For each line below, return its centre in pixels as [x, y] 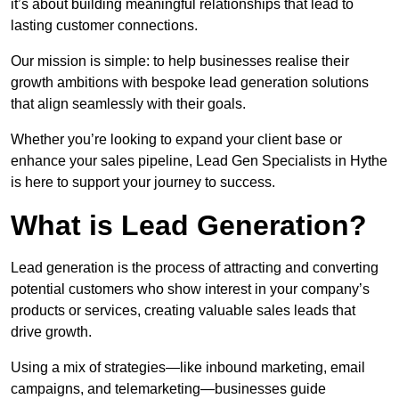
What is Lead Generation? [189, 226]
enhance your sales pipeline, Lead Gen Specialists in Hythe [199, 161]
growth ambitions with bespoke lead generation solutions [190, 83]
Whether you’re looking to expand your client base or [176, 140]
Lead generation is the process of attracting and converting [195, 268]
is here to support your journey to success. [143, 183]
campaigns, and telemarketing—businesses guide [168, 389]
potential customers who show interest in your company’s [190, 289]
